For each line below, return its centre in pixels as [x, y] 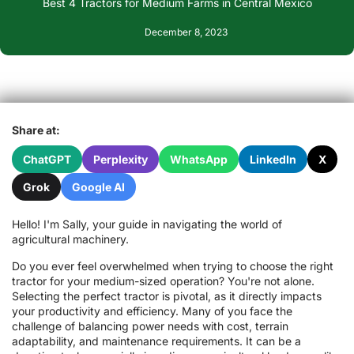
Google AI [98, 187]
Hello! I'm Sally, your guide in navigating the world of [147, 224]
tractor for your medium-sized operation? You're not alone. [163, 281]
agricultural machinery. [70, 239]
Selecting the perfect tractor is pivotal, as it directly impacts [167, 296]
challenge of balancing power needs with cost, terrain [150, 326]
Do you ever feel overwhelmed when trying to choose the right [173, 265]
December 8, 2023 [186, 32]
